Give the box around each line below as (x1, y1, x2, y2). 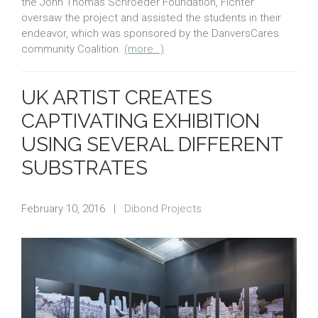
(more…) (124, 42, 164, 55)
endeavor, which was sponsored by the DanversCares (21, 26, 279, 40)
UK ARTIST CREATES (21, 85, 212, 109)
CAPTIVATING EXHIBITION (21, 109, 260, 133)
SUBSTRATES (21, 155, 148, 180)
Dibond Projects (124, 202, 202, 215)
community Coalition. (21, 42, 124, 55)
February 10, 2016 (21, 202, 105, 215)
